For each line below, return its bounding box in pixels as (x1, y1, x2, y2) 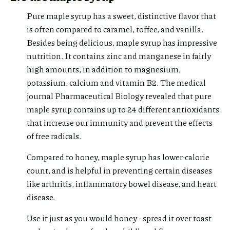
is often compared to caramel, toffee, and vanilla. (27, 23, 203, 35)
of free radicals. (27, 129, 81, 142)
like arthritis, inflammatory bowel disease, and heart (27, 177, 217, 189)
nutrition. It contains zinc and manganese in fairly (27, 49, 211, 62)
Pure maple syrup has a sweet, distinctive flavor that (27, 9, 216, 22)
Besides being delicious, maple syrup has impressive (27, 36, 217, 48)
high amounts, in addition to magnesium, (27, 63, 181, 75)
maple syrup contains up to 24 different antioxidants (27, 103, 219, 115)
